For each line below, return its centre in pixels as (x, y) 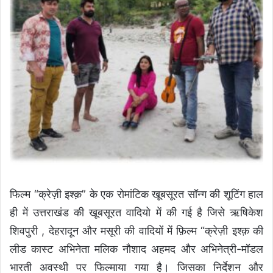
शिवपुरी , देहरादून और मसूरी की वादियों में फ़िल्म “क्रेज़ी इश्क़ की (136, 231)
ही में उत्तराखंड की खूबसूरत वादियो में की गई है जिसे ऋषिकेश (136, 213)
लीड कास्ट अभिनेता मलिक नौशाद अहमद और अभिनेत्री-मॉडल (136, 249)
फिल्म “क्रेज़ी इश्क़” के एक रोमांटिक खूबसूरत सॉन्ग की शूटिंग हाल (136, 194)
